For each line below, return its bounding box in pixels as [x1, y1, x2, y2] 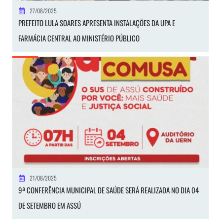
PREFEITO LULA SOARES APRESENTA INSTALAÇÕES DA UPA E [18, 17, 175, 29]
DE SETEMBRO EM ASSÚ [18, 200, 81, 211]
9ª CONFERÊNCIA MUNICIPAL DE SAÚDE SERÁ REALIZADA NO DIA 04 [18, 184, 199, 196]
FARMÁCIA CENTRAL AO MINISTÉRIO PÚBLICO [18, 33, 140, 44]
